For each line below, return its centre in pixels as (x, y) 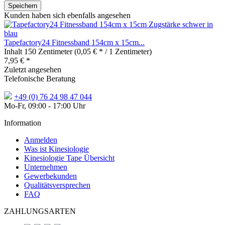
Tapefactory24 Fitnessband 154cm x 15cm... (74, 43)
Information (23, 123)
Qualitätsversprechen (57, 185)
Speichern (23, 6)
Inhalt (14, 52)
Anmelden (41, 140)
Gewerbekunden (50, 176)
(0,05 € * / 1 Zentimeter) (113, 52)
